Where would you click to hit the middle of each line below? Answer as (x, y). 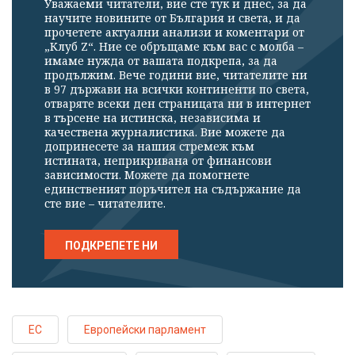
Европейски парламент (145, 330)
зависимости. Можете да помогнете (147, 175)
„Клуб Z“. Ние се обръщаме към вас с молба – (174, 47)
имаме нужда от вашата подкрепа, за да (161, 61)
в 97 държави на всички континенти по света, (177, 90)
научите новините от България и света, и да (172, 18)
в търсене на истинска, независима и (153, 118)
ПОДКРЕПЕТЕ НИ (111, 246)
